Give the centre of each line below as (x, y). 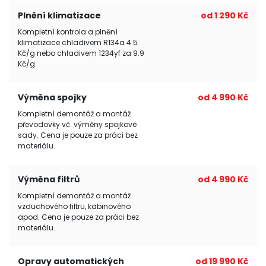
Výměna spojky (52, 97)
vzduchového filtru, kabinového (74, 206)
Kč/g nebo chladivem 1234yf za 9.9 (81, 53)
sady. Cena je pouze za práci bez (78, 135)
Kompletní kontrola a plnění (68, 32)
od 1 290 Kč (224, 15)
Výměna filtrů (49, 179)
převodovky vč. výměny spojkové (77, 124)
